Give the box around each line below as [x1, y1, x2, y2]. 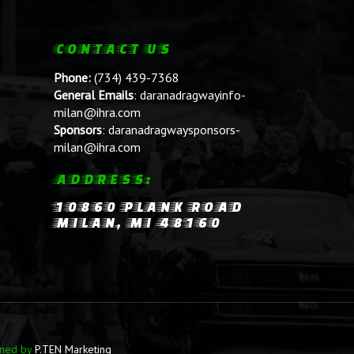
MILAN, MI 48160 [53, 214, 221, 230]
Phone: [53, 69, 91, 85]
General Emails [53, 86, 134, 103]
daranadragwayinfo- [139, 86, 246, 103]
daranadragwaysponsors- [107, 121, 240, 137]
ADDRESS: [53, 171, 152, 186]
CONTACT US [53, 40, 171, 56]
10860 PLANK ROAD [53, 198, 243, 214]
